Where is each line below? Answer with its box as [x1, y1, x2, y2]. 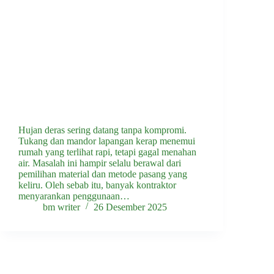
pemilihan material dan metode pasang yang [18, 169, 187, 180]
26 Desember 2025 [94, 202, 167, 213]
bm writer [43, 202, 80, 213]
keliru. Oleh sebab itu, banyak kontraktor [18, 180, 176, 191]
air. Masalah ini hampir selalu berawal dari [18, 158, 181, 169]
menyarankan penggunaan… [18, 191, 130, 202]
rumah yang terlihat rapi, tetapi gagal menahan [18, 147, 196, 158]
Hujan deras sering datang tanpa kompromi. [18, 125, 187, 136]
